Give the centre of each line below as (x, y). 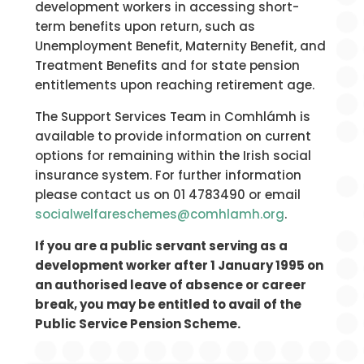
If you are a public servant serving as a (161, 246)
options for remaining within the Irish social (173, 156)
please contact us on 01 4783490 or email (167, 195)
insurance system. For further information (168, 175)
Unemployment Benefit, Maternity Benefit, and (180, 46)
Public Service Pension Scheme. (137, 324)
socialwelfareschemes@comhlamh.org (159, 214)
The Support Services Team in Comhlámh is (172, 117)
